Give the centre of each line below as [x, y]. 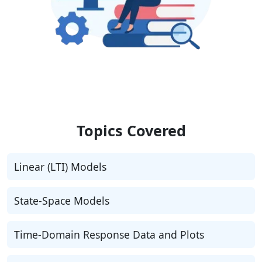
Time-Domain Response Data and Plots [109, 235]
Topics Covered [131, 130]
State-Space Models [62, 201]
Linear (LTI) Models [60, 167]
